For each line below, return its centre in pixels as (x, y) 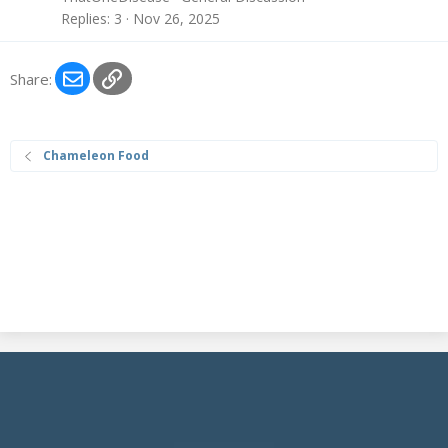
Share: (31, 78)
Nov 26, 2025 (176, 18)
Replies (84, 18)
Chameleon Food (96, 156)
